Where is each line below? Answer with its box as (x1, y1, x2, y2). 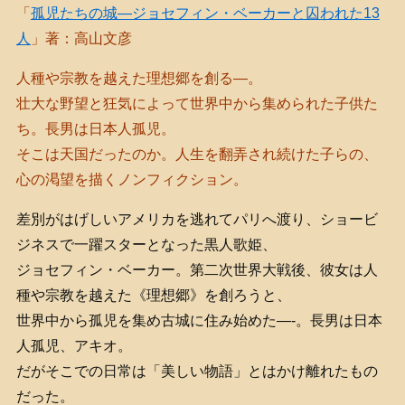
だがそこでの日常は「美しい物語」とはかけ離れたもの (15, 363, 378, 379)
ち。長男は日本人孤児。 (15, 121, 175, 137)
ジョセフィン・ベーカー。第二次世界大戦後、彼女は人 (15, 262, 378, 278)
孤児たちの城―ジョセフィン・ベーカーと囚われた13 (30, 5, 380, 21)
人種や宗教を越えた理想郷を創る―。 (15, 71, 262, 86)
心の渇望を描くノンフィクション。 (15, 172, 248, 187)
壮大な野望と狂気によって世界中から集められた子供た (15, 96, 378, 111)
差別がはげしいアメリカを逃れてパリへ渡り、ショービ (15, 212, 378, 227)
